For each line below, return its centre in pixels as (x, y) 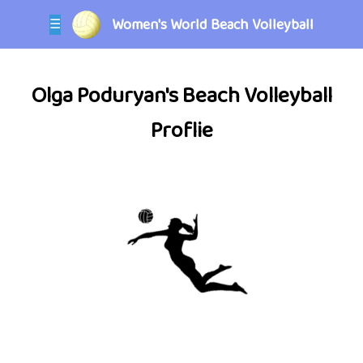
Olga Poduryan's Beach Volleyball (181, 96)
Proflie (181, 131)
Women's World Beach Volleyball (213, 25)
